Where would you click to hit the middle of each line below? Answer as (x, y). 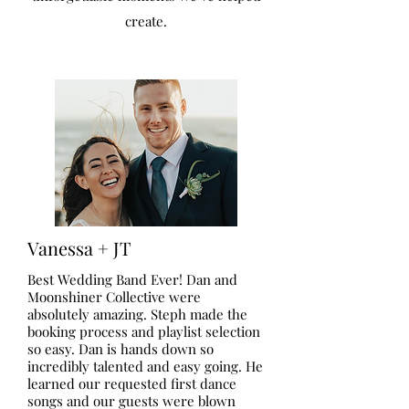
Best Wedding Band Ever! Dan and (132, 279)
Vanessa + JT (79, 248)
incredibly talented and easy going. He (145, 366)
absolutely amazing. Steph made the (137, 314)
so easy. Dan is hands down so (121, 349)
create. (146, 21)
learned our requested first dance (132, 383)
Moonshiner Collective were (114, 297)
